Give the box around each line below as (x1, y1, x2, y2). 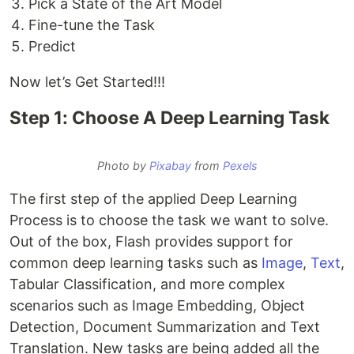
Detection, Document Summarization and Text (9, 318, 320, 335)
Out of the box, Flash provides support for (9, 233, 293, 250)
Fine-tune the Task (28, 17, 155, 33)
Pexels (222, 159, 258, 172)
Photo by (96, 159, 149, 172)
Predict (28, 38, 76, 55)
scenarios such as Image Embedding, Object (9, 297, 305, 314)
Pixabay (149, 159, 191, 172)
